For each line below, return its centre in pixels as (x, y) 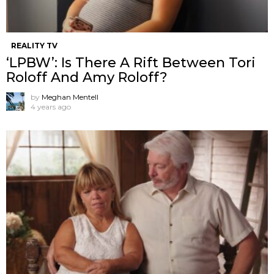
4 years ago (51, 106)
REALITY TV (34, 45)
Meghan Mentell (70, 97)
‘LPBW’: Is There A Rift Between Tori (131, 62)
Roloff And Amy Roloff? (87, 77)
